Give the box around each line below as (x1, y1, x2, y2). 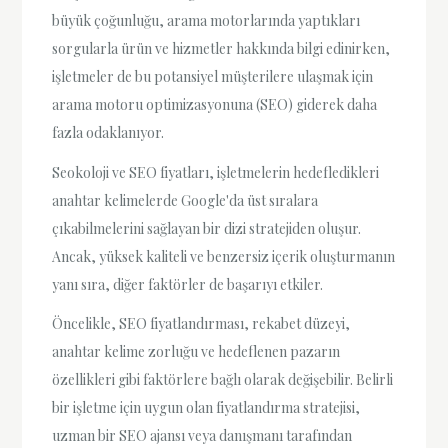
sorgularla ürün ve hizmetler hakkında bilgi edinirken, (52, 39, 391, 59)
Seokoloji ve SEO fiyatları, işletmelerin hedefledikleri (52, 162, 380, 182)
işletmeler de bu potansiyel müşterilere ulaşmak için (52, 67, 374, 87)
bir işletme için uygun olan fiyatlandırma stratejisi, (52, 397, 361, 417)
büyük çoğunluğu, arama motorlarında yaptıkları (52, 11, 361, 31)
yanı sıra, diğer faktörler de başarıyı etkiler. (52, 274, 324, 294)
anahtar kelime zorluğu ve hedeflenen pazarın (52, 341, 341, 361)
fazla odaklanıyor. (52, 123, 165, 143)
